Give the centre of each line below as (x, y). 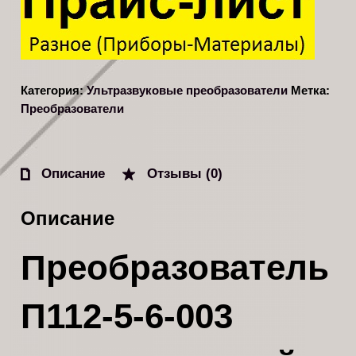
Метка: (311, 91)
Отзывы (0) (182, 173)
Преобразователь (175, 267)
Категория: (54, 91)
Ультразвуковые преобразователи (188, 91)
